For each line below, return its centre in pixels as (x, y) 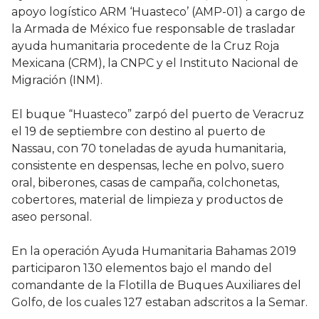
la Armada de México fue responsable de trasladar (153, 29)
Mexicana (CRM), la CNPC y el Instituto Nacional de (155, 63)
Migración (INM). (57, 80)
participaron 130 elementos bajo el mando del (142, 268)
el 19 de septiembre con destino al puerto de (138, 132)
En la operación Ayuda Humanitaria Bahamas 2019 (154, 251)
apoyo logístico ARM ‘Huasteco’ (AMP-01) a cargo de (158, 12)
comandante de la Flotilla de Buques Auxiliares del (156, 286)
